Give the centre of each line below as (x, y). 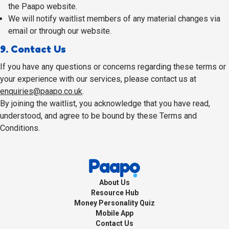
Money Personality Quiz (114, 203)
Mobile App (114, 213)
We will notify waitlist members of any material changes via (114, 19)
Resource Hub (114, 193)
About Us (114, 182)
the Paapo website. (43, 6)
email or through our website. (60, 31)
